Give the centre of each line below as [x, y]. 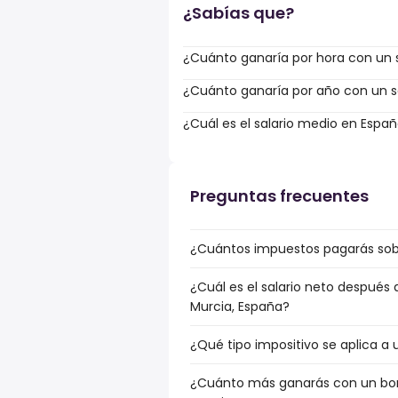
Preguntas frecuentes [279, 196]
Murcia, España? [240, 306]
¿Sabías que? [239, 13]
